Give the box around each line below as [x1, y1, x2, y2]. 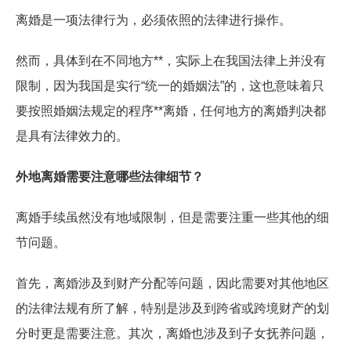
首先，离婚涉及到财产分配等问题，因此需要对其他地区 [16, 277, 329, 290]
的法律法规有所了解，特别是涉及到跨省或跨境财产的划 [16, 302, 329, 315]
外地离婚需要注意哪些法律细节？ [16, 170, 204, 183]
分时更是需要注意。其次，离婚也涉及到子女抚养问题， [16, 327, 329, 340]
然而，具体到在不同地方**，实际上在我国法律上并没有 [16, 54, 326, 67]
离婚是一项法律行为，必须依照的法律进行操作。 [16, 13, 291, 27]
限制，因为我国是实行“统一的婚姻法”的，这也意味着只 [16, 79, 324, 92]
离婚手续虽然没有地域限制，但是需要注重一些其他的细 [16, 211, 329, 224]
